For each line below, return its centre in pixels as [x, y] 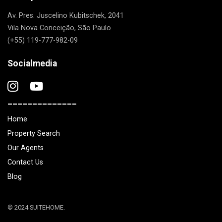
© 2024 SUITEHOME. [36, 208]
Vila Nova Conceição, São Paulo [59, 28]
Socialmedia [32, 64]
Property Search [34, 134]
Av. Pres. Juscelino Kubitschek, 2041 [66, 16]
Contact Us [25, 163]
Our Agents [26, 148]
